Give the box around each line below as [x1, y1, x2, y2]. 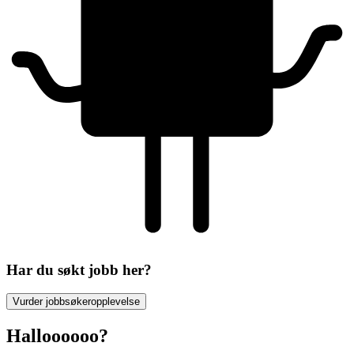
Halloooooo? [6, 326, 108, 347]
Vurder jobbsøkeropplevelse [13, 296, 140, 308]
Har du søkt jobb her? [6, 261, 152, 278]
